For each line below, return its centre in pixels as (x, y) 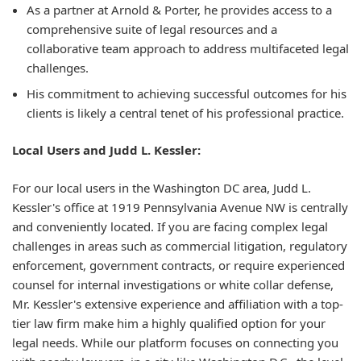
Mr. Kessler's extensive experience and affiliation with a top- (178, 303)
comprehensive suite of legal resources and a (152, 29)
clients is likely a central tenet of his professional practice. (185, 112)
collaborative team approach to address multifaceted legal (188, 49)
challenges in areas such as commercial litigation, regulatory (180, 245)
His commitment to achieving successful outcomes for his (187, 93)
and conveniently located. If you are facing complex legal (170, 226)
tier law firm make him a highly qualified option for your (169, 323)
